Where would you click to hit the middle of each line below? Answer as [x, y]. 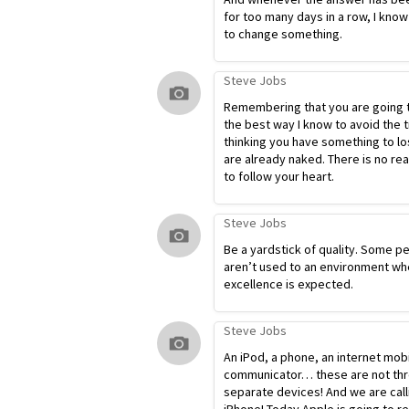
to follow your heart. [279, 176]
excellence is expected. [288, 284]
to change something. [283, 34]
